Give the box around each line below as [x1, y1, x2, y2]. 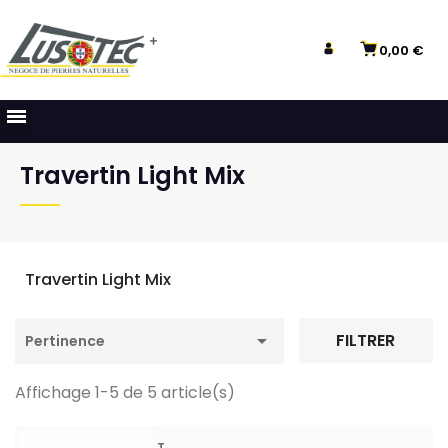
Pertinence [25, 330, 105, 351]
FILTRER [336, 329, 396, 353]
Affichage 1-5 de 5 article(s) [15, 380, 235, 404]
